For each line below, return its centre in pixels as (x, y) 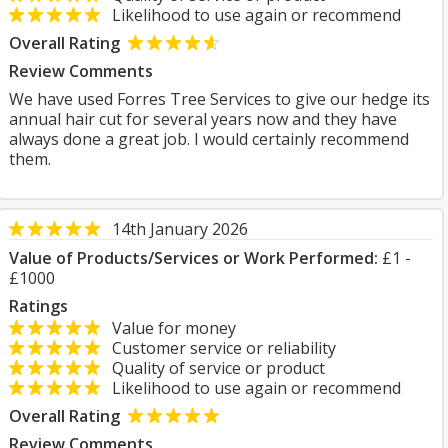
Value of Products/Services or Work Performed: (193, 258)
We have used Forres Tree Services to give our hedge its (219, 99)
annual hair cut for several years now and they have (203, 119)
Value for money (168, 328)
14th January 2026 (180, 229)
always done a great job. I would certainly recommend (209, 139)
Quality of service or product (212, 368)
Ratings (38, 306)
